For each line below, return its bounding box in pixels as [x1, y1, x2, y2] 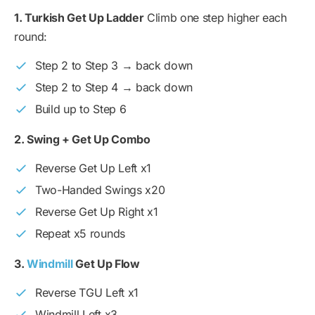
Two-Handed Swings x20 [35, 183, 165, 198]
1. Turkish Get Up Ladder [14, 11, 144, 25]
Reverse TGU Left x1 [35, 285, 139, 300]
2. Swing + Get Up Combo [14, 132, 150, 147]
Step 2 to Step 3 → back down [35, 58, 193, 73]
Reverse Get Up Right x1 [35, 205, 158, 219]
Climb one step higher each [143, 11, 287, 25]
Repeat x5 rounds [35, 226, 125, 241]
